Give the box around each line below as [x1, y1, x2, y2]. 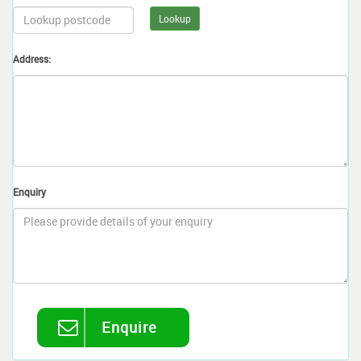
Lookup [159, 11, 191, 25]
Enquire [102, 317, 157, 337]
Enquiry [13, 185, 46, 198]
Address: [13, 52, 51, 65]
